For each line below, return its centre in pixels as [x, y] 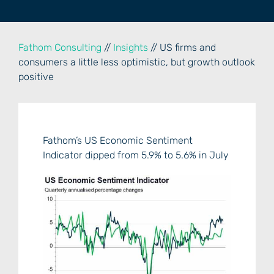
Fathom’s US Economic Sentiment [118, 140]
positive [36, 77]
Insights [131, 47]
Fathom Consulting [60, 47]
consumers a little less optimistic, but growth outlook [137, 62]
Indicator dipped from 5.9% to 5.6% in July [136, 155]
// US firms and [182, 47]
